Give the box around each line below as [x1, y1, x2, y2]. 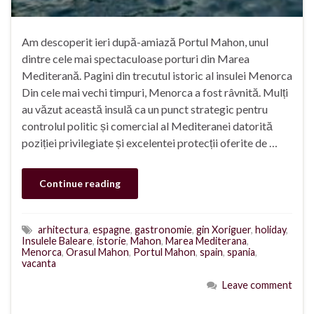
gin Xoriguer [196, 223, 251, 235]
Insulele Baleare [22, 234, 93, 247]
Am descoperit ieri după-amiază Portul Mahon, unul [22, 34, 268, 48]
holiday [255, 223, 286, 235]
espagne [93, 223, 130, 235]
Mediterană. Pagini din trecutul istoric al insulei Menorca [22, 68, 292, 82]
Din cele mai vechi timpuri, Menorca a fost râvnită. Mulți [22, 85, 288, 99]
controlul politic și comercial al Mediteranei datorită [22, 118, 273, 132]
